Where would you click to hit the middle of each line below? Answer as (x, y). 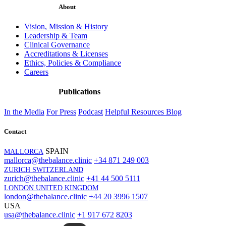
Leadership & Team (56, 36)
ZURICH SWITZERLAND (44, 170)
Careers (36, 72)
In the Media (24, 111)
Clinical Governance (57, 45)
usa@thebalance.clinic (40, 215)
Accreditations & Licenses (66, 54)
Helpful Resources (135, 111)
